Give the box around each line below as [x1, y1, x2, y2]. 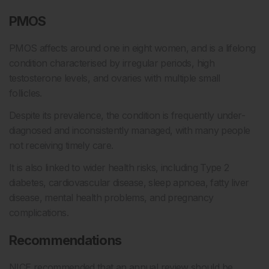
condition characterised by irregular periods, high [9, 57, 214, 70]
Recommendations [9, 232, 121, 249]
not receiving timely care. [9, 139, 113, 152]
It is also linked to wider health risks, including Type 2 [9, 162, 229, 174]
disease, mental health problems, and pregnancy [9, 192, 214, 204]
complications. [9, 207, 71, 219]
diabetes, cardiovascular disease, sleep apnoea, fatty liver [9, 177, 249, 189]
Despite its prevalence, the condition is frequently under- [9, 109, 245, 122]
